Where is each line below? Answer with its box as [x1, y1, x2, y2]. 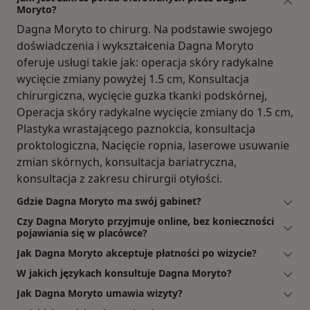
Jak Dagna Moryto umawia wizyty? [17, 286, 183, 300]
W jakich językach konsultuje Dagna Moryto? [17, 266, 232, 280]
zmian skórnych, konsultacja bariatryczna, [17, 154, 237, 170]
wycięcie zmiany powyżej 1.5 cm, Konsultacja [17, 71, 249, 87]
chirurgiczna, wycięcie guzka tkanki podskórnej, [17, 88, 267, 104]
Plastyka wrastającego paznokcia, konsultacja [17, 121, 255, 137]
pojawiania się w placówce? [17, 226, 147, 240]
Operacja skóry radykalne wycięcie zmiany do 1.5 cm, [17, 104, 293, 120]
